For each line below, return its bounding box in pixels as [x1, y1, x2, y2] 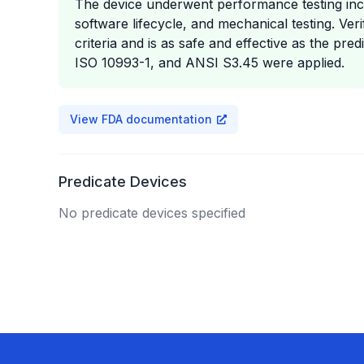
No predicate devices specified [58, 205, 245, 221]
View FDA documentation [70, 112, 212, 126]
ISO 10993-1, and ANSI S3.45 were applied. [75, 54, 344, 71]
